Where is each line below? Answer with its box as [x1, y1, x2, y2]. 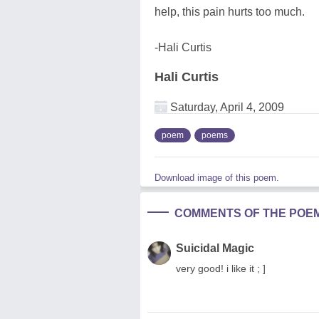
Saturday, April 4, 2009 [167, 100, 284, 113]
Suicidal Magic [176, 241, 254, 254]
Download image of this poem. [155, 172, 279, 183]
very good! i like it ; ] [176, 262, 266, 274]
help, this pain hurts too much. [155, 5, 305, 18]
